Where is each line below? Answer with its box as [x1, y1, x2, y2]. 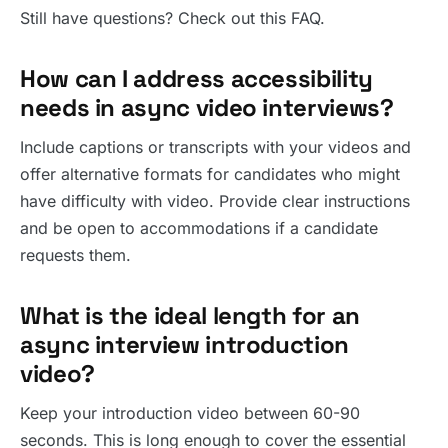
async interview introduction [20, 328, 349, 360]
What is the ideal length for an [20, 299, 360, 331]
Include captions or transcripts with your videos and [20, 136, 411, 157]
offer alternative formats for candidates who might [20, 163, 400, 184]
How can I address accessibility [20, 62, 373, 94]
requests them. [20, 244, 131, 265]
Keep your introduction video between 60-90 [20, 402, 360, 423]
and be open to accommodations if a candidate [20, 217, 378, 238]
